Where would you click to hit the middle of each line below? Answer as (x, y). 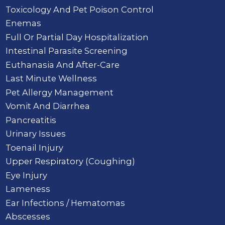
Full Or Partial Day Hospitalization (77, 37)
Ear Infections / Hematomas (66, 203)
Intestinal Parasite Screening (67, 51)
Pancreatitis (31, 120)
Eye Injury (27, 175)
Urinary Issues (36, 134)
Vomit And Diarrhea (48, 106)
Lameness (28, 189)
